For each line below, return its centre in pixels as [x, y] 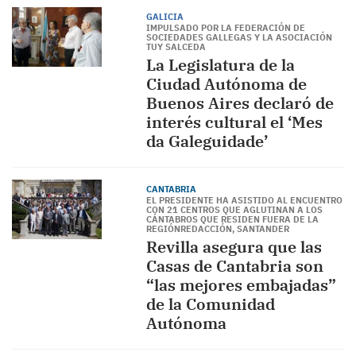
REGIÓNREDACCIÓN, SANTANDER [217, 229]
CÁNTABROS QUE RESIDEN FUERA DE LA [232, 219]
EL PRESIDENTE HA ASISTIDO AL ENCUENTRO [244, 200]
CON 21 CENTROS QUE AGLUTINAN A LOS [234, 210]
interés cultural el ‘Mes [234, 122]
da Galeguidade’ [207, 141]
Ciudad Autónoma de [226, 84]
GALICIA [164, 17]
